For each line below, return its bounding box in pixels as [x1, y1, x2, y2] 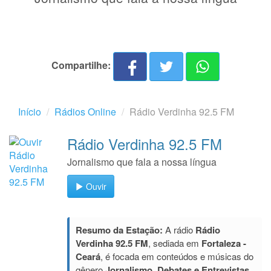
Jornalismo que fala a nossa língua [67, 155, 217, 169]
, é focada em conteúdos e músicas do [100, 250, 253, 263]
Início [18, 105, 41, 119]
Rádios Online [54, 105, 116, 119]
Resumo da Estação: [76, 223, 163, 237]
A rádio [163, 223, 195, 236]
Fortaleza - [201, 237, 246, 250]
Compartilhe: [51, 58, 111, 73]
